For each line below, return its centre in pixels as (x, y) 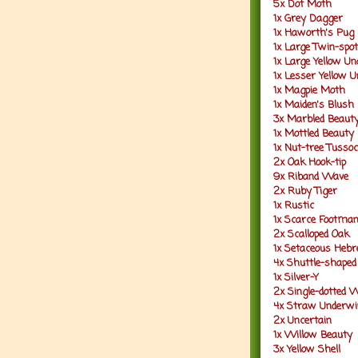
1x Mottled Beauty (314, 133)
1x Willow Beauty (313, 335)
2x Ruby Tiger (305, 191)
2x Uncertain (302, 320)
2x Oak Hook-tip (311, 162)
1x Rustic (294, 205)
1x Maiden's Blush (314, 105)
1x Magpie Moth (309, 90)
